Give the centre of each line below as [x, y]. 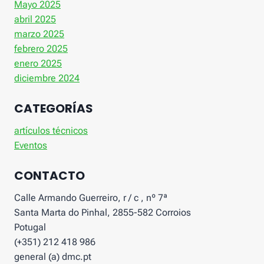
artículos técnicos [51, 131]
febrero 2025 [41, 49]
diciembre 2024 [47, 78]
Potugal [30, 227]
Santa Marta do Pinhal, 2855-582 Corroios [103, 213]
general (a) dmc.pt [53, 257]
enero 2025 [38, 64]
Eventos [31, 146]
